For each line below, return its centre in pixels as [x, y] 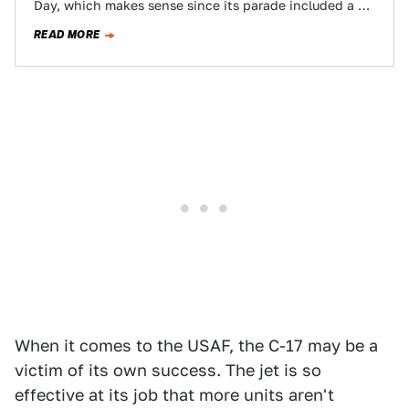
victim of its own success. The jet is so [168, 370]
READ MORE [67, 35]
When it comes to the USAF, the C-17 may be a [196, 346]
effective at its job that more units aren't [174, 395]
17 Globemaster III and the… [120, 22]
